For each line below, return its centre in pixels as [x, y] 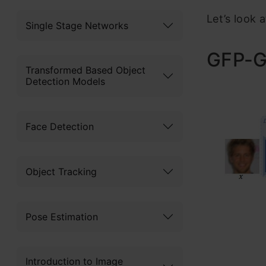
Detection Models [65, 81]
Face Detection [60, 126]
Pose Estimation [62, 216]
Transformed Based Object [85, 70]
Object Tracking [61, 171]
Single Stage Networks [77, 25]
